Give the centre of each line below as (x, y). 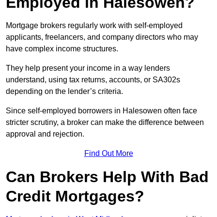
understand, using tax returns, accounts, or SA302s (93, 80)
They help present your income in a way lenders (88, 68)
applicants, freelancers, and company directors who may (102, 37)
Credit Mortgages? (75, 196)
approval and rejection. (45, 134)
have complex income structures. (62, 49)
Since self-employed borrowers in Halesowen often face (101, 111)
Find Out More (108, 154)
